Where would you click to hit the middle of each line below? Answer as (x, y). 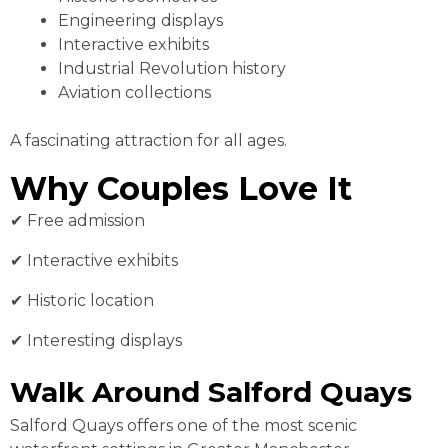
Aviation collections (134, 93)
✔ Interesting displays (96, 341)
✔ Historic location (82, 301)
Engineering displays (140, 21)
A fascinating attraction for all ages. (148, 141)
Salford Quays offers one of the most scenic (183, 426)
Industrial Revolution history (172, 69)
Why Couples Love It (181, 189)
